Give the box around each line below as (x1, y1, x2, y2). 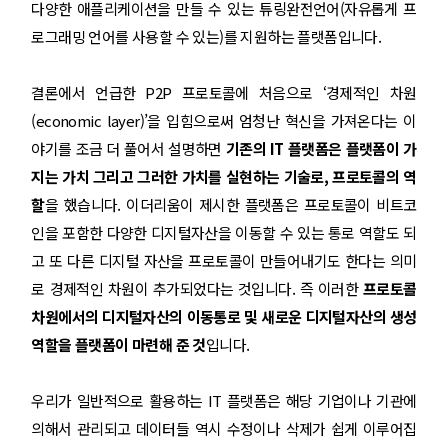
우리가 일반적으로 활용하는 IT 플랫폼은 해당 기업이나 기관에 (31, 390, 417, 411)
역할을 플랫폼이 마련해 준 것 (31, 334, 206, 355)
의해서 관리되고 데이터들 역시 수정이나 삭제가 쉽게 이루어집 (31, 418, 417, 439)
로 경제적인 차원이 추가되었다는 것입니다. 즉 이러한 (31, 278, 364, 299)
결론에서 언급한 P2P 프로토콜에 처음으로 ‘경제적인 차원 (31, 82, 417, 103)
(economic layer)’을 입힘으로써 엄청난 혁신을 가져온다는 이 (31, 110, 417, 131)
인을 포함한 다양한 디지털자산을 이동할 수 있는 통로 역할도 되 (31, 222, 417, 243)
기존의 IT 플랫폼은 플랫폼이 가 (225, 138, 417, 159)
